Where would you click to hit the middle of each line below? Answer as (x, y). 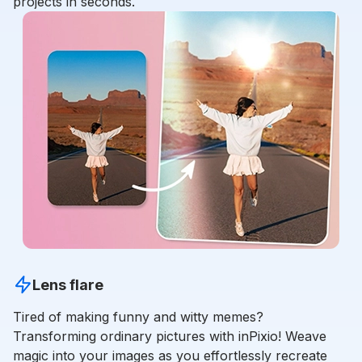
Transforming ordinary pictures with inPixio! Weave (170, 337)
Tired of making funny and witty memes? (138, 317)
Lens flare (68, 284)
